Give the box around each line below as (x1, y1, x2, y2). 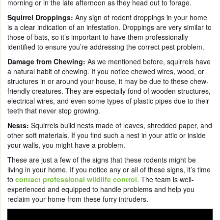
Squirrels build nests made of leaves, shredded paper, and (29, 120, 212, 130)
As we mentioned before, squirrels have (85, 56, 211, 66)
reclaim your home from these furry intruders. (7, 193, 148, 204)
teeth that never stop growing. (7, 105, 102, 115)
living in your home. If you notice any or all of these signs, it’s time (7, 164, 211, 174)
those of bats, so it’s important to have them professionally (7, 31, 188, 42)
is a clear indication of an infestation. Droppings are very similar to (7, 22, 212, 32)
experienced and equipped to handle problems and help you (7, 184, 194, 194)
